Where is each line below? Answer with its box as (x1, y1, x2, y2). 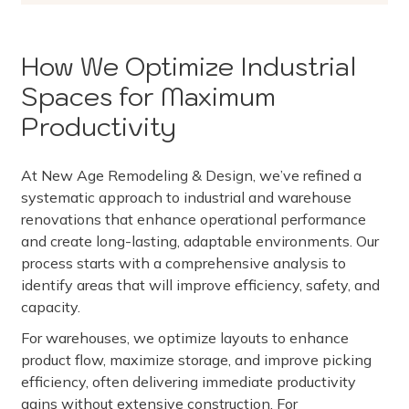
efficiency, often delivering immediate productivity (21, 372, 356, 391)
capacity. (21, 298, 80, 316)
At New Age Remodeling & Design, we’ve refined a (21, 166, 362, 184)
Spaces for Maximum (21, 80, 276, 113)
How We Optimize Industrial (21, 50, 357, 83)
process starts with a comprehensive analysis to (21, 254, 346, 272)
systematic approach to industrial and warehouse (21, 188, 351, 206)
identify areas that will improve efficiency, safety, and (21, 276, 380, 294)
